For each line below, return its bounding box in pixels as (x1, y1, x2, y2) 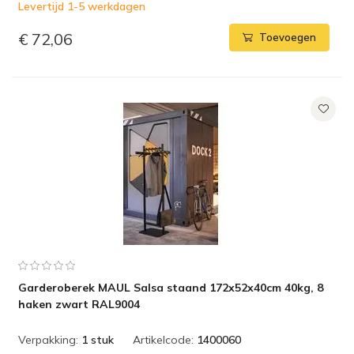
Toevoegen (259, 31, 316, 44)
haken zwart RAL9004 (18, 297, 140, 311)
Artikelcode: (133, 333, 194, 347)
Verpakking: (18, 333, 78, 347)
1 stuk (81, 333, 114, 347)
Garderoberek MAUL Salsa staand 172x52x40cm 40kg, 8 (18, 281, 323, 295)
